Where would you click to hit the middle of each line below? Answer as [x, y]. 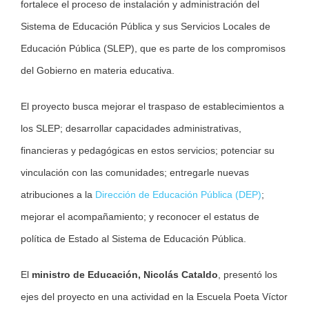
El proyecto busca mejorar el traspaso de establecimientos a [152, 107]
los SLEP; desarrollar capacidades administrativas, [131, 129]
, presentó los [248, 275]
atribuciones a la [58, 195]
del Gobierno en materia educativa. [98, 71]
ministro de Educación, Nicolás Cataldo [125, 275]
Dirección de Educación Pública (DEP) [178, 195]
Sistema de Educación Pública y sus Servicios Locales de [146, 27]
